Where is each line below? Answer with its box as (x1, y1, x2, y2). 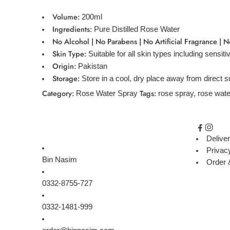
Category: (42, 88, 74, 99)
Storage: (52, 73, 80, 84)
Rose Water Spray (76, 89, 138, 98)
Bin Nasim (42, 156, 77, 164)
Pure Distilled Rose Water (91, 25, 180, 34)
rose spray (158, 89, 194, 98)
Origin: (52, 61, 76, 72)
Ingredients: (52, 24, 92, 35)
